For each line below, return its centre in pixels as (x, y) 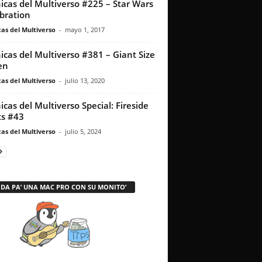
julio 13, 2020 (85, 81)
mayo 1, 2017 (85, 30)
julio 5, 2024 (83, 132)
